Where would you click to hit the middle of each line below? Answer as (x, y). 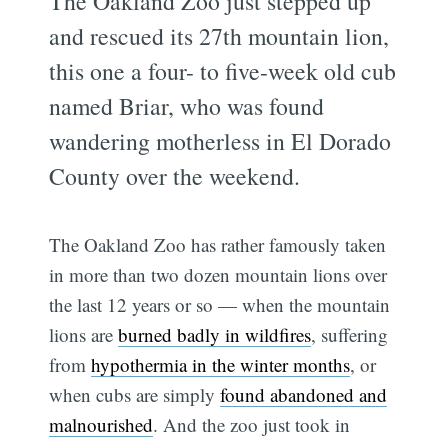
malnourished (101, 424)
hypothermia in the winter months (221, 364)
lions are (84, 334)
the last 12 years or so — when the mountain (220, 304)
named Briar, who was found (187, 105)
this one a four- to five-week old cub (223, 70)
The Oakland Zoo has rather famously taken (218, 244)
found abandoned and (304, 394)
